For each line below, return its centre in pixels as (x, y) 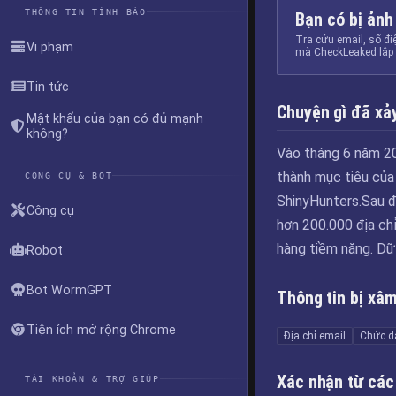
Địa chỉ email (315, 336)
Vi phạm (50, 47)
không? (47, 134)
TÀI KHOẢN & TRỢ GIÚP (92, 378)
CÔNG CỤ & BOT (69, 175)
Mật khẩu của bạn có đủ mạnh (115, 119)
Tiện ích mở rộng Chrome (101, 330)
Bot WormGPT (69, 290)
